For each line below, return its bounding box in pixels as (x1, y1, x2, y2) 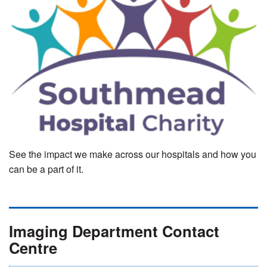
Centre (9, 236, 57, 259)
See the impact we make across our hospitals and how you (9, 147, 256, 162)
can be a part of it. (9, 162, 86, 176)
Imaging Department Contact (9, 219, 219, 242)
